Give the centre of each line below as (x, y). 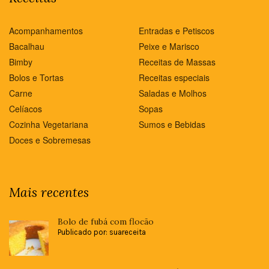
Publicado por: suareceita (102, 232)
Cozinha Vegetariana (49, 125)
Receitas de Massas (177, 62)
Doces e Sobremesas (50, 140)
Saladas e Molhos (173, 93)
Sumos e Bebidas (172, 125)
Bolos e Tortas (36, 78)
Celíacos (26, 109)
